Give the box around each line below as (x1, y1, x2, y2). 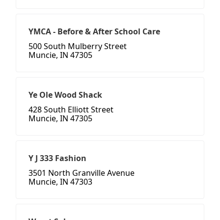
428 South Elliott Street (28, 104, 113, 115)
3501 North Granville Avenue (28, 167, 135, 179)
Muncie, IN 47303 (28, 176, 92, 188)
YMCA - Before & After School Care (28, 26, 160, 37)
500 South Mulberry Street (28, 41, 127, 52)
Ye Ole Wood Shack (28, 89, 102, 101)
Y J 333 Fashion (28, 153, 86, 164)
